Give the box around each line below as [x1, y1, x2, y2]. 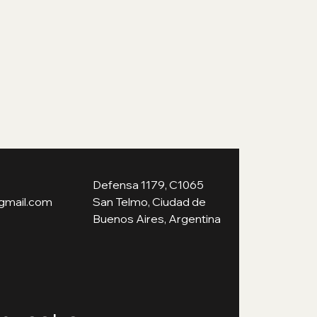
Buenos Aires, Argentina [93, 212, 221, 226]
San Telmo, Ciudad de [93, 195, 206, 209]
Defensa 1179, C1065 [93, 178, 204, 192]
